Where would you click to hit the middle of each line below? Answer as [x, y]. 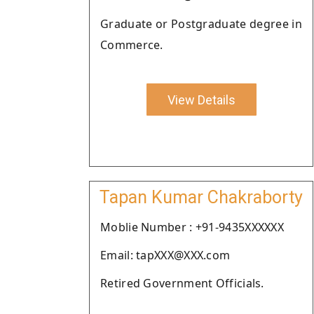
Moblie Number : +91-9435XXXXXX [192, 227]
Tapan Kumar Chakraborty [201, 197]
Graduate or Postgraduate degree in [201, 24]
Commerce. [132, 45]
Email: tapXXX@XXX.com [165, 255]
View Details [201, 100]
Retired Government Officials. [182, 283]
